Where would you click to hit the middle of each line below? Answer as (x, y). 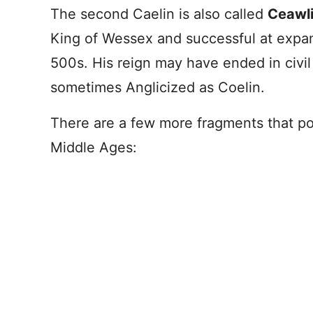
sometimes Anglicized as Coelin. (158, 87)
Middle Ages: (94, 147)
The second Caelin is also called (159, 14)
